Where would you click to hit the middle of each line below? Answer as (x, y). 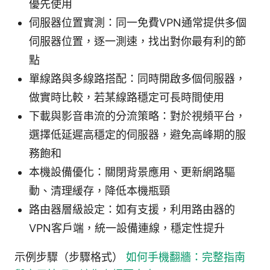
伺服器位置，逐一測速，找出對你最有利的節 (137, 41)
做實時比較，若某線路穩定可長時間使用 (127, 97)
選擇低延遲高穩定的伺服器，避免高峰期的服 (137, 134)
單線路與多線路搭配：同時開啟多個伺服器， (137, 78)
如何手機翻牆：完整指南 (186, 257)
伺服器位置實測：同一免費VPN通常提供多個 (138, 22)
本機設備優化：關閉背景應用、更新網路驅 (132, 172)
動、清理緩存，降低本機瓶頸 (99, 190)
